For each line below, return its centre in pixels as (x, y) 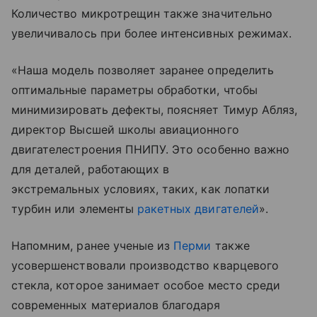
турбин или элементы (74, 208)
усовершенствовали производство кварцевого (145, 265)
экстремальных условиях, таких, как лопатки (141, 189)
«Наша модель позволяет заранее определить (143, 70)
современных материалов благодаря (116, 305)
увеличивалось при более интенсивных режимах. (152, 33)
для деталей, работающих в (91, 169)
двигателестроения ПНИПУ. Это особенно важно (151, 149)
